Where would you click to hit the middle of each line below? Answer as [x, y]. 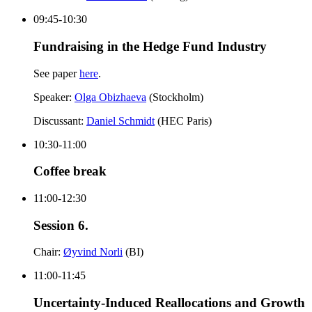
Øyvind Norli [93, 252]
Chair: [48, 252]
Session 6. [61, 225]
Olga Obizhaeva [110, 97]
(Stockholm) [175, 97]
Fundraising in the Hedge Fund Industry [150, 46]
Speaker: [54, 97]
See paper [56, 73]
